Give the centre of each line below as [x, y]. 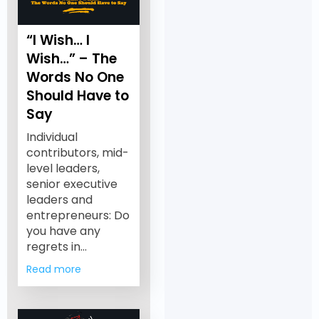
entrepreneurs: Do [78, 215]
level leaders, [63, 168]
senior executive [72, 184]
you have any [63, 231]
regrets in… [56, 246]
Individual [52, 137]
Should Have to [77, 95]
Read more [53, 269]
